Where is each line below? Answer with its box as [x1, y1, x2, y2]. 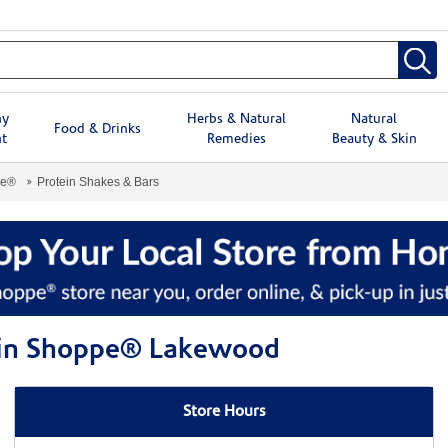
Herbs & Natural [186, 111, 286, 127]
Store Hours [182, 404, 266, 421]
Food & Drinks [54, 121, 142, 137]
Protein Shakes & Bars [37, 174, 159, 189]
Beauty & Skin [331, 131, 417, 147]
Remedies [206, 131, 266, 147]
